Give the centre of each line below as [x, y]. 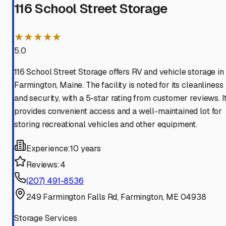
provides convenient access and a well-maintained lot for [118, 111]
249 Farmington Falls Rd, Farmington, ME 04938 [116, 197]
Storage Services [46, 218]
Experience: [48, 149]
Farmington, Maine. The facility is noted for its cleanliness [119, 85]
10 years [86, 149]
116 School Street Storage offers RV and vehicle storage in [119, 72]
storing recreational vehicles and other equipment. [106, 125]
